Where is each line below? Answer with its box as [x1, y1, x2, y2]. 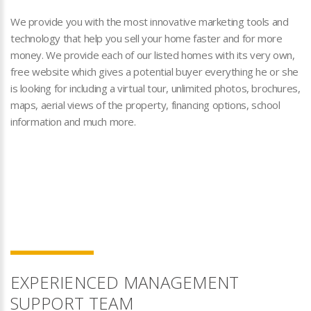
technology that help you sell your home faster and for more [10, 31, 283, 45]
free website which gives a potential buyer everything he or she [10, 65, 299, 78]
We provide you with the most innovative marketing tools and [10, 15, 289, 28]
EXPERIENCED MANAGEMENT [10, 271, 239, 294]
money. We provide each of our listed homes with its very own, [10, 48, 295, 62]
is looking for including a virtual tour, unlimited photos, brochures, [10, 81, 301, 95]
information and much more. [10, 115, 136, 128]
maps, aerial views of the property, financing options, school [10, 98, 280, 112]
